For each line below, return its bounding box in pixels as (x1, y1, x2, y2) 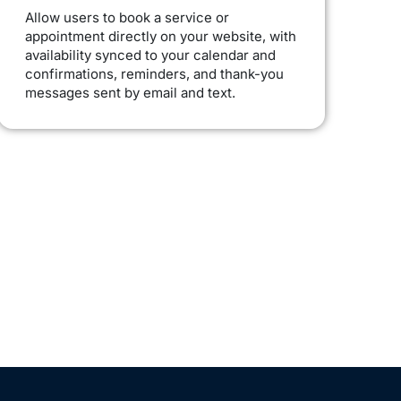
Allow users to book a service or (25, 9, 230, 27)
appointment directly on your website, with (25, 28, 297, 46)
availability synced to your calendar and (25, 47, 277, 64)
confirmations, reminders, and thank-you (25, 65, 285, 83)
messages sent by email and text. (25, 84, 236, 102)
